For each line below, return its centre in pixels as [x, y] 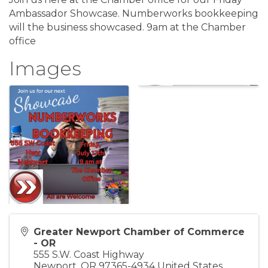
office [22, 41]
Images [45, 68]
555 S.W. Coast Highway [89, 254]
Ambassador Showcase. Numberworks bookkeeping [134, 13]
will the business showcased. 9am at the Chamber [127, 27]
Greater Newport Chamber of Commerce [139, 232]
